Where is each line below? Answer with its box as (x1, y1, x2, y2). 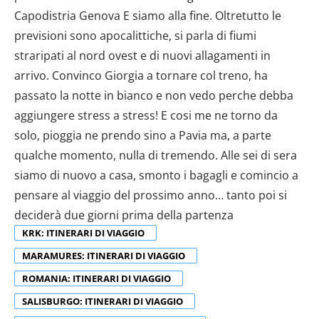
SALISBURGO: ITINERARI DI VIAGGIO (22, 294, 185, 308)
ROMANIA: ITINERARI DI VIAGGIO (22, 271, 173, 285)
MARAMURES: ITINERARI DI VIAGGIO (22, 249, 187, 262)
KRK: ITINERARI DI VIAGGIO (22, 226, 147, 239)
